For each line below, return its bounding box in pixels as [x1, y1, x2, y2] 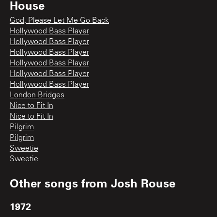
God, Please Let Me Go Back [10, 16, 109, 25]
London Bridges [10, 91, 64, 99]
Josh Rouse [111, 175, 175, 190]
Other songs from [10, 175, 111, 190]
